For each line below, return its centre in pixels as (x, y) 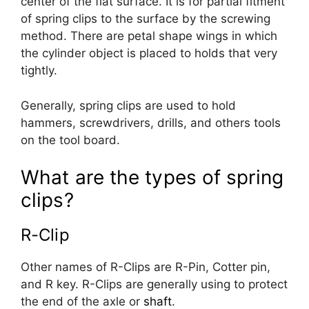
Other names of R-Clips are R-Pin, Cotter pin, (146, 267)
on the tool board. (70, 140)
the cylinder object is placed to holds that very (149, 53)
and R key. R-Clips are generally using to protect (154, 285)
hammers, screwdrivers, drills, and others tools (151, 122)
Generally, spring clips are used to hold (128, 105)
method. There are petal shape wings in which (149, 36)
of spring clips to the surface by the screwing (146, 19)
